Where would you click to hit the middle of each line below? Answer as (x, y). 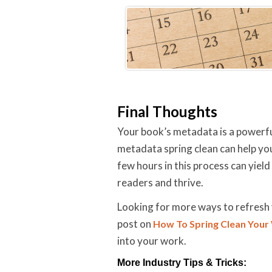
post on (135, 224)
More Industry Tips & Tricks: (182, 263)
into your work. (152, 241)
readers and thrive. (160, 182)
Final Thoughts (167, 111)
